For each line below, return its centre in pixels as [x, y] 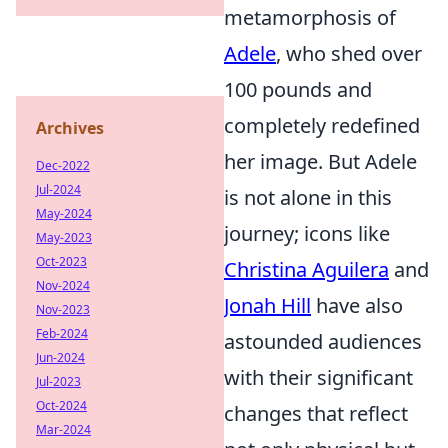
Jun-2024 [60, 357]
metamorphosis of [310, 17]
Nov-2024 [63, 285]
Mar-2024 [63, 429]
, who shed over [349, 53]
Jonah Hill [267, 305]
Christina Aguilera [306, 269]
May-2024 [64, 213]
